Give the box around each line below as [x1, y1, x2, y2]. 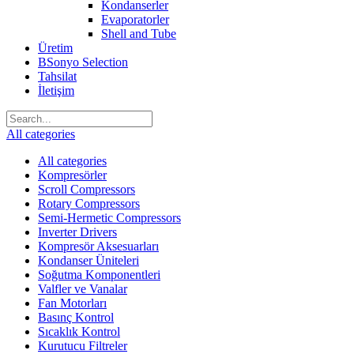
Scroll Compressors [38, 183, 135, 197]
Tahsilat [38, 70, 77, 84]
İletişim [38, 84, 74, 98]
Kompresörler [38, 168, 107, 183]
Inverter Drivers [38, 225, 117, 239]
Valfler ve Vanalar [38, 282, 127, 296]
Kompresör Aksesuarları [38, 239, 159, 254]
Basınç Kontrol [38, 311, 114, 325]
